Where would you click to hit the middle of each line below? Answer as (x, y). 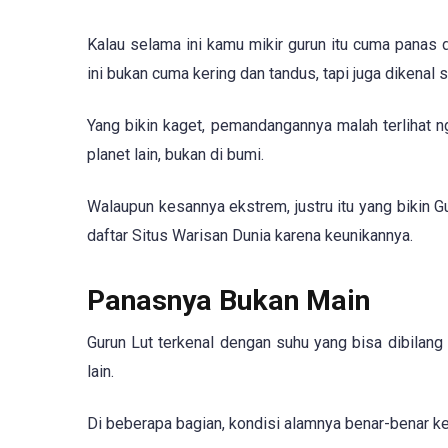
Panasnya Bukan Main (228, 300)
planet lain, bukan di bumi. (175, 155)
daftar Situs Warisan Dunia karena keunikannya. (250, 236)
